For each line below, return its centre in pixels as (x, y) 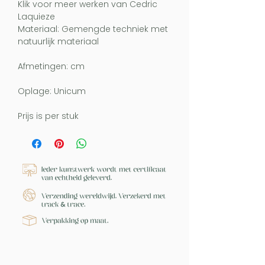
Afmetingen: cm (51, 66)
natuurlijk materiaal (58, 41)
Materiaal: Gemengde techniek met (93, 29)
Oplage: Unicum (52, 91)
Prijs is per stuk (48, 116)
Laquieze (36, 17)
